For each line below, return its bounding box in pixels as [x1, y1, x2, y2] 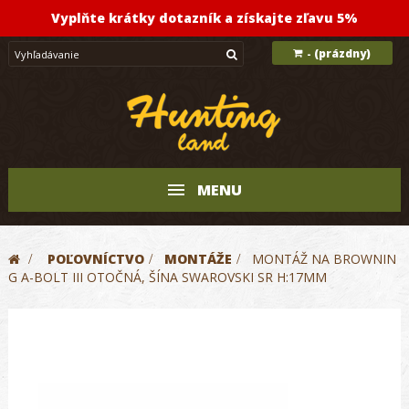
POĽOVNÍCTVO [47, 250, 144, 267]
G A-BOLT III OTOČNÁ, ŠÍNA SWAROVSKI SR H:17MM [8, 268, 327, 286]
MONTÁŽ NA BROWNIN [252, 250, 396, 267]
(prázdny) [314, 46, 372, 62]
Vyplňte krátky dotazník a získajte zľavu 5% [51, 9, 358, 26]
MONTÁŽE [164, 250, 232, 267]
